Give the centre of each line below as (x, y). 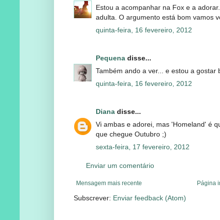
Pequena (110, 58)
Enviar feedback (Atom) (150, 198)
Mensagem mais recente (109, 183)
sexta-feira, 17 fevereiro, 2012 (143, 147)
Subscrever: (93, 198)
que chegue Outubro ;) (131, 134)
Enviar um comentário (120, 165)
